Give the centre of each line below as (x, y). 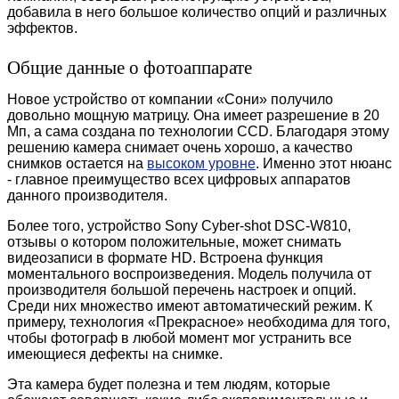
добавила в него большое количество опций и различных (197, 12)
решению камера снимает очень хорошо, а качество (180, 147)
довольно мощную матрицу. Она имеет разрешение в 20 (193, 115)
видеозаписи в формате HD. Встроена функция (165, 257)
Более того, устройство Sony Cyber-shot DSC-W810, (179, 225)
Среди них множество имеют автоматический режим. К (190, 305)
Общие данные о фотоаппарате (130, 67)
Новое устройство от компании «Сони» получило (170, 99)
